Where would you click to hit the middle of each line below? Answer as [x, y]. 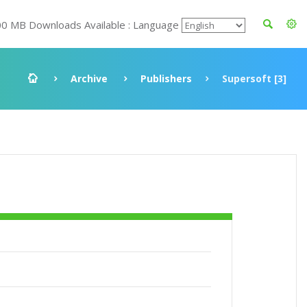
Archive [89, 78]
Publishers [166, 78]
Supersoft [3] [254, 78]
